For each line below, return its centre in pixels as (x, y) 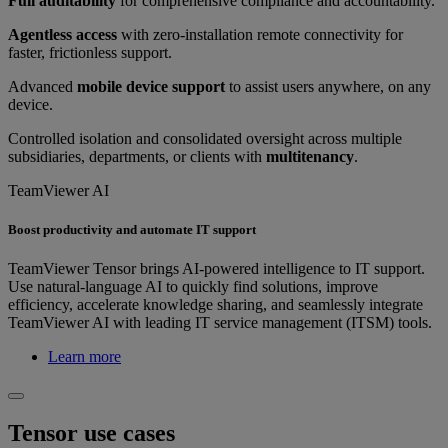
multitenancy (310, 157)
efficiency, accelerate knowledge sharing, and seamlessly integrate (215, 305)
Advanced (42, 87)
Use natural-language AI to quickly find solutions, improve (193, 287)
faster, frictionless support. (90, 53)
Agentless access (62, 35)
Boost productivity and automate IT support (132, 230)
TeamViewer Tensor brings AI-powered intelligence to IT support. (216, 269)
